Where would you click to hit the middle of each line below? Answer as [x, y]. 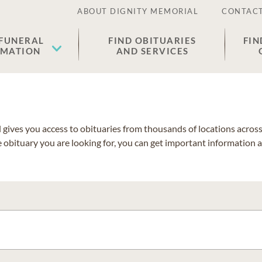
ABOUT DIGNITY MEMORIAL [138, 11]
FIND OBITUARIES [152, 40]
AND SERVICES [152, 51]
